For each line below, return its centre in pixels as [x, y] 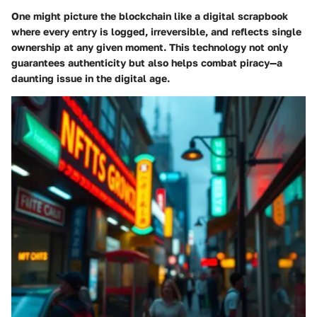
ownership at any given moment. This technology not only [150, 47]
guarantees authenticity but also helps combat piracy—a [147, 62]
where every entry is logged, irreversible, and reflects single [156, 31]
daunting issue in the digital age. [91, 78]
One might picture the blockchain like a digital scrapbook [150, 16]
